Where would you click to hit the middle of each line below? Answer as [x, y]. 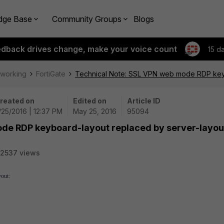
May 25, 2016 [95, 111]
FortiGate [51, 74]
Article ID [144, 101]
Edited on [90, 101]
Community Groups [87, 19]
